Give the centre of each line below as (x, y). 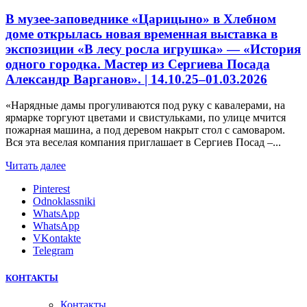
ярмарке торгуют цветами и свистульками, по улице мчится (146, 118)
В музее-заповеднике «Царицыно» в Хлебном (141, 19)
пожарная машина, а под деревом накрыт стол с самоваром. (145, 130)
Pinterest (51, 189)
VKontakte (57, 238)
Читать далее (36, 166)
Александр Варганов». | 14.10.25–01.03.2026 (136, 79)
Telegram (53, 251)
